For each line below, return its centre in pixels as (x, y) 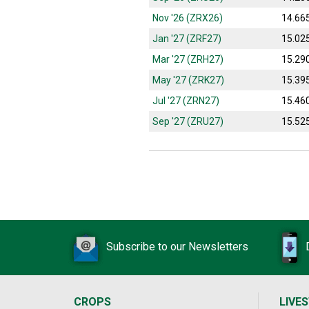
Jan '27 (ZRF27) (187, 39)
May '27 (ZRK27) (188, 80)
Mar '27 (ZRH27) (188, 59)
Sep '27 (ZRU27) (188, 121)
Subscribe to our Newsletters (177, 247)
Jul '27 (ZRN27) (186, 101)
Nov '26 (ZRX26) (188, 18)
